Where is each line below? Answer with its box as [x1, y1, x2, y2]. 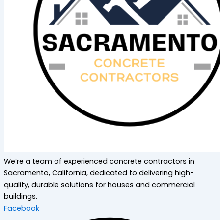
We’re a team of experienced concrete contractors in [4, 156, 194, 166]
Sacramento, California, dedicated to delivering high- [4, 167, 194, 178]
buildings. [4, 191, 37, 201]
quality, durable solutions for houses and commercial [4, 179, 195, 190]
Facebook [4, 203, 39, 213]
